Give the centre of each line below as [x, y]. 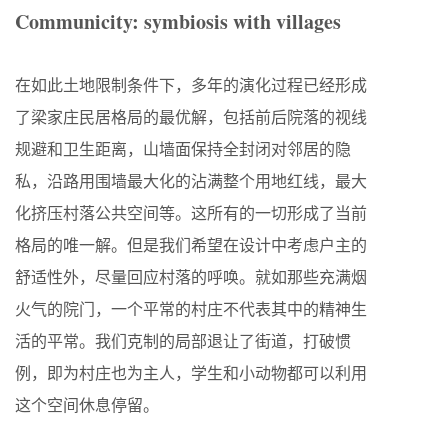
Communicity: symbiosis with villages [178, 22]
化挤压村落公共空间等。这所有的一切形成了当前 [191, 213]
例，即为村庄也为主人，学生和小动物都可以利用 [191, 373]
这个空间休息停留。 [87, 405]
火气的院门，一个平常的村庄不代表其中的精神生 [191, 309]
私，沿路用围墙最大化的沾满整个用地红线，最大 [191, 181]
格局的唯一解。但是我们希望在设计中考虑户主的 [191, 245]
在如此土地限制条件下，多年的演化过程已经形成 [191, 85]
